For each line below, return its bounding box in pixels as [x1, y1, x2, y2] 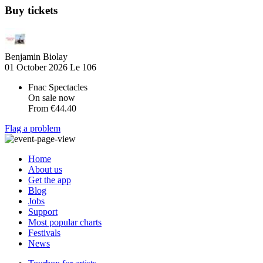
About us [28, 164, 62, 175]
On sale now [28, 93, 75, 103]
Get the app [28, 175, 71, 186]
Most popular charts [28, 217, 102, 228]
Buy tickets [5, 4, 58, 17]
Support [28, 207, 58, 217]
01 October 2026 [5, 62, 70, 73]
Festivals [28, 228, 60, 238]
